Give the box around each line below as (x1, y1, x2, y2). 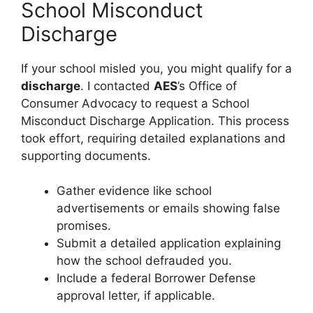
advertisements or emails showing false (57, 201, 280, 215)
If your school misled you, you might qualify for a (21, 61, 292, 75)
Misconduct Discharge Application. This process (21, 113, 289, 128)
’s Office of (177, 78, 237, 93)
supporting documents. (21, 148, 151, 163)
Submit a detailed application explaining (57, 236, 281, 250)
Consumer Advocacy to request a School (21, 96, 249, 110)
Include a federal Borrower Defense (57, 271, 256, 285)
